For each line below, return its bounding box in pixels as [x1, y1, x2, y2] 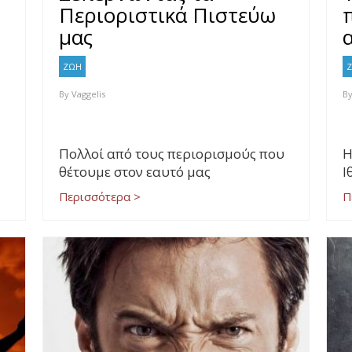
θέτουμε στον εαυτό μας [59, 163, 211, 181]
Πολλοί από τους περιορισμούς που [59, 145, 285, 163]
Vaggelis [71, 88, 106, 101]
